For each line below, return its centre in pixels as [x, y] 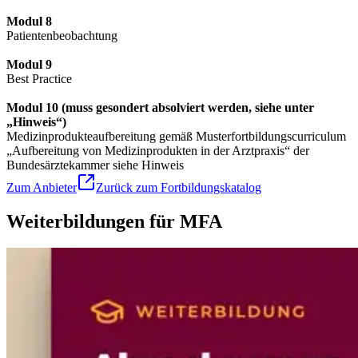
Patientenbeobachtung [62, 35]
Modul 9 [29, 64]
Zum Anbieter [42, 187]
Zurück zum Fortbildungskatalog [179, 187]
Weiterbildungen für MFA [114, 221]
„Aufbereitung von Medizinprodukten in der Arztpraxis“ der [158, 150]
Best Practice [39, 78]
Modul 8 [31, 21]
